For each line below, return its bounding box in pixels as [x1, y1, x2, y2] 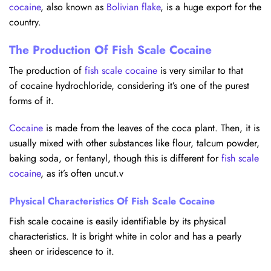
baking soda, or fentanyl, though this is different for [9, 151, 218, 166]
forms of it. [9, 93, 54, 108]
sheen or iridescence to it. [9, 244, 114, 259]
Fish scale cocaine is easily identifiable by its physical [9, 214, 226, 229]
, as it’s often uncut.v [41, 166, 123, 181]
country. [9, 15, 41, 30]
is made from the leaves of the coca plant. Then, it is [43, 121, 260, 135]
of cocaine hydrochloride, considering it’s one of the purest [9, 78, 249, 93]
